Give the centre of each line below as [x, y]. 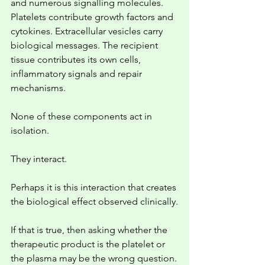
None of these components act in [83, 116]
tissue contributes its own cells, [77, 59]
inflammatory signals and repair [77, 74]
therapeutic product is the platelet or [89, 244]
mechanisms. [38, 88]
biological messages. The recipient [85, 45]
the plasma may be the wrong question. [94, 258]
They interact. [39, 159]
